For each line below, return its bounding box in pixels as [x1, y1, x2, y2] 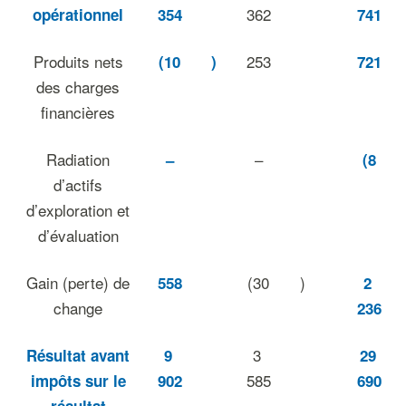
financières [41, 101, 115, 123]
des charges [36, 75, 120, 98]
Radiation [46, 148, 110, 170]
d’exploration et [26, 198, 130, 221]
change [53, 296, 102, 319]
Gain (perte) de [26, 271, 130, 294]
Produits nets [33, 50, 123, 72]
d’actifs [53, 173, 102, 196]
